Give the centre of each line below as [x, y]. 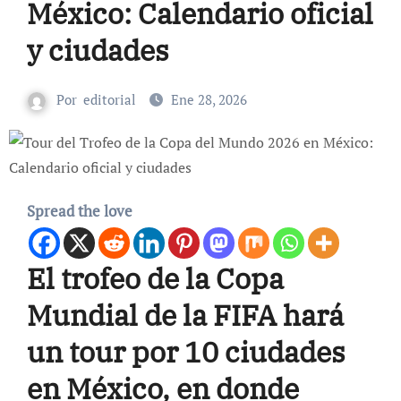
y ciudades [98, 51]
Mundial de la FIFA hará [185, 316]
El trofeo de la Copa [155, 279]
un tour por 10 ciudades [186, 352]
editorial [110, 100]
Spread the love [79, 211]
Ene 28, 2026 [209, 100]
